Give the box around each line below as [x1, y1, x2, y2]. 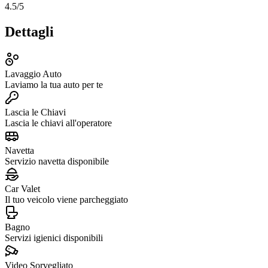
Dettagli [5, 23, 54, 39]
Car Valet [5, 183, 40, 194]
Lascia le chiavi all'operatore [5, 117, 112, 128]
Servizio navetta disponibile [5, 156, 109, 166]
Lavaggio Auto [5, 68, 62, 79]
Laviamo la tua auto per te [5, 79, 103, 90]
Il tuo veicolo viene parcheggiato [5, 194, 128, 205]
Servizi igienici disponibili [5, 232, 103, 243]
